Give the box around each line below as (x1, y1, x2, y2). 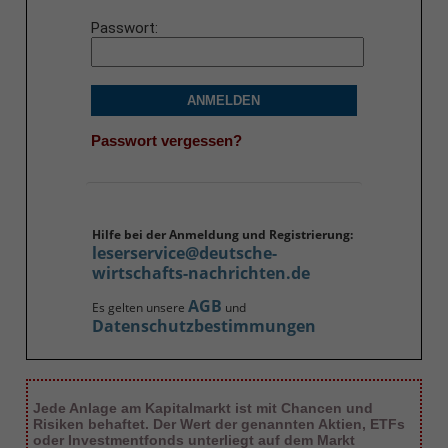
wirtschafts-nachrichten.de (91, 262, 310, 285)
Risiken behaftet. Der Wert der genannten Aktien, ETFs (32, 416, 405, 433)
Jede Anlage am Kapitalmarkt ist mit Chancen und (32, 400, 373, 417)
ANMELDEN (187, 93, 261, 109)
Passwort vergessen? (90, 131, 242, 149)
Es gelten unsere (91, 299, 188, 317)
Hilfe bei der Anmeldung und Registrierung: (91, 226, 353, 244)
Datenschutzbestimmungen (91, 315, 316, 338)
